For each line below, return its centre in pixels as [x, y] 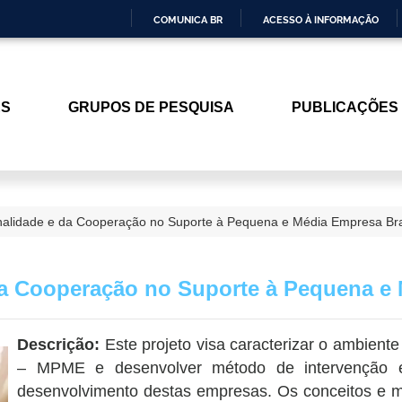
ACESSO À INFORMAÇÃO [321, 20]
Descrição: [61, 344]
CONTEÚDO [228, 113]
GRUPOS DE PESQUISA [151, 107]
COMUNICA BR [188, 20]
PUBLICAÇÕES [345, 107]
